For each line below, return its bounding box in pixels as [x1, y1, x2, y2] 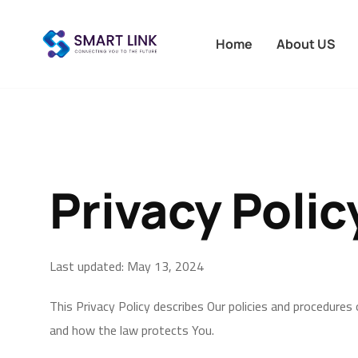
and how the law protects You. [50, 318, 214, 342]
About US [276, 35, 336, 53]
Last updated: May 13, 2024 [50, 254, 204, 278]
